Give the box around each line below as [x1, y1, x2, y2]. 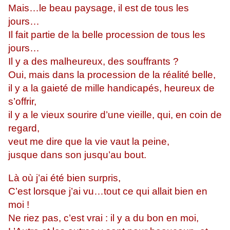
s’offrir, [8, 96, 36, 107]
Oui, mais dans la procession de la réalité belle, [8, 69, 216, 81]
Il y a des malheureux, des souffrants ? [8, 56, 184, 67]
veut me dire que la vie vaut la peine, [8, 136, 169, 147]
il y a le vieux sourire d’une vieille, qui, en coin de [8, 109, 222, 121]
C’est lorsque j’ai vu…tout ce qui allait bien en [8, 186, 207, 197]
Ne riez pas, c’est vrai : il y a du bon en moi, [8, 213, 199, 224]
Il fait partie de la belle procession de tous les [8, 29, 205, 41]
